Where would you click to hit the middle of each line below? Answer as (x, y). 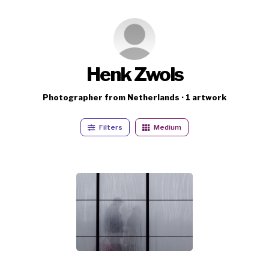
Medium (167, 127)
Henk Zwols (134, 74)
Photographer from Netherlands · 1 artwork (134, 98)
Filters (111, 127)
